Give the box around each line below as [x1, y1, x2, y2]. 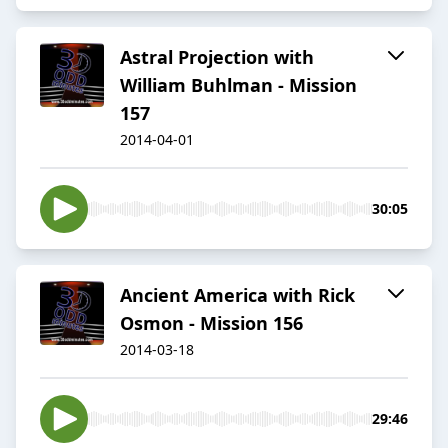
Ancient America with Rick [120, 283, 355, 308]
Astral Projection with [120, 45, 314, 70]
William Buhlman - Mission [120, 73, 357, 98]
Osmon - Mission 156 [120, 311, 303, 336]
